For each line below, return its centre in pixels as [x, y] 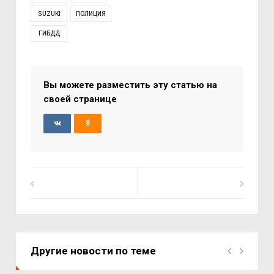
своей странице [80, 99]
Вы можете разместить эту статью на [131, 85]
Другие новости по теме [94, 251]
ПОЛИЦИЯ [91, 14]
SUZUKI [49, 14]
